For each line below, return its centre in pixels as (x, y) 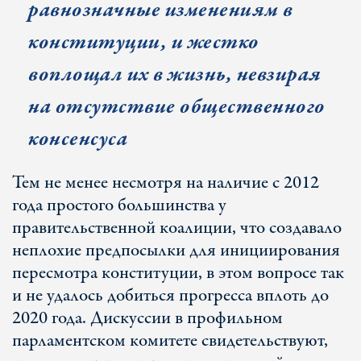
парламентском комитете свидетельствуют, (170, 341)
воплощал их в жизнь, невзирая (175, 75)
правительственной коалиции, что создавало (177, 228)
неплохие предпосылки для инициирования (176, 251)
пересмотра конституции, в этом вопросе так (178, 273)
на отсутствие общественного (177, 107)
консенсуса (78, 139)
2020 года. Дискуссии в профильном (147, 318)
